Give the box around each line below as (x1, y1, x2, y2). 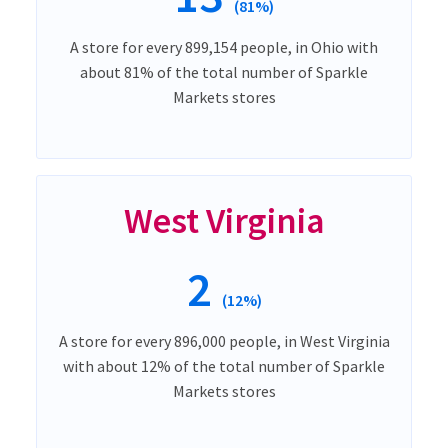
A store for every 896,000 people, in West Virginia (58, 330, 390, 351)
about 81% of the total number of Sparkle (80, 61, 368, 82)
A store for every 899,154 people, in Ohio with (70, 36, 378, 57)
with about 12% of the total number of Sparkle (63, 355, 385, 376)
